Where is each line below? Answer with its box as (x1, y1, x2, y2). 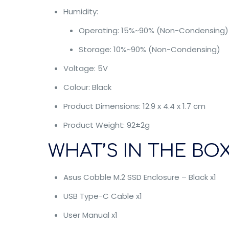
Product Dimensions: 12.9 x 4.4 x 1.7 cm (63, 101, 205, 111)
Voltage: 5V (63, 63, 108, 74)
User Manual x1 (63, 210, 118, 220)
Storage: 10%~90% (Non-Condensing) (78, 44, 220, 55)
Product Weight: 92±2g (63, 120, 150, 130)
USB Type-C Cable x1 (63, 191, 142, 201)
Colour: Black (63, 82, 111, 93)
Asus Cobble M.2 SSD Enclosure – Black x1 (63, 172, 216, 182)
